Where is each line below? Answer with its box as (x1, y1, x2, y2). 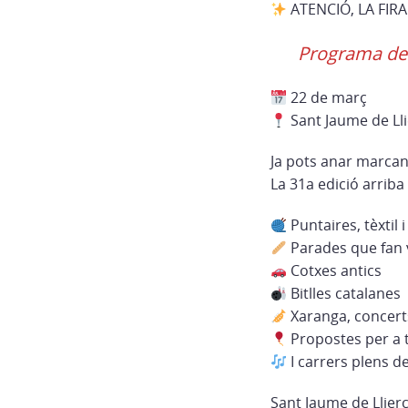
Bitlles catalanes (287, 283, 402, 303)
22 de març (287, 87, 368, 107)
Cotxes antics (287, 260, 382, 280)
